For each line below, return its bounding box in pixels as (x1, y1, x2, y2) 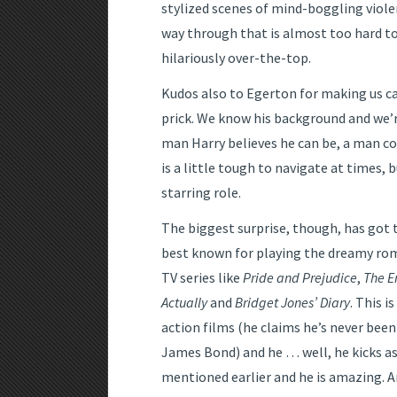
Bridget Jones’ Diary (235, 293, 350, 312)
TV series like (161, 269, 243, 287)
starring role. (161, 183, 241, 202)
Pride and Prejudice (243, 269, 357, 287)
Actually (161, 293, 207, 312)
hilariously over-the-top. (161, 49, 311, 67)
